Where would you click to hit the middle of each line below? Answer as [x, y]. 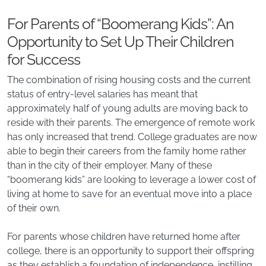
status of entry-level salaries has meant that [102, 94]
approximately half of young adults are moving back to [128, 109]
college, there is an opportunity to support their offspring [131, 251]
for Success [44, 60]
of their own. [34, 208]
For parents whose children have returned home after [124, 237]
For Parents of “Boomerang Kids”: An [121, 24]
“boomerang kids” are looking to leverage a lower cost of [132, 180]
